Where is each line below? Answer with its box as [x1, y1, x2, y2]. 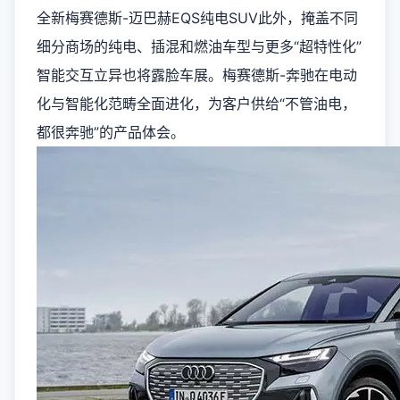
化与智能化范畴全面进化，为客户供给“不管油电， [37, 95, 356, 112]
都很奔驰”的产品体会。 [37, 123, 185, 141]
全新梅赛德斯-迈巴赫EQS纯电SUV [37, 9, 258, 27]
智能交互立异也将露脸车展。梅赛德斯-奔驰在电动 [37, 66, 357, 84]
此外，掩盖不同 [258, 9, 358, 27]
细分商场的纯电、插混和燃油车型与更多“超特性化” [37, 37, 362, 55]
